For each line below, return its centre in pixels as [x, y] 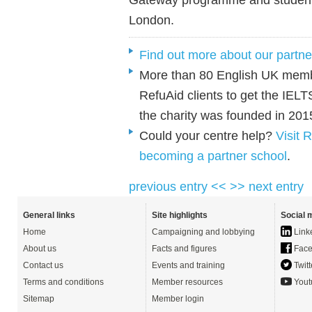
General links [49, 216]
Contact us [43, 266]
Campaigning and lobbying [203, 232]
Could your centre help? [206, 136]
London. [151, 20]
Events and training [188, 266]
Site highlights [180, 216]
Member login [178, 299]
